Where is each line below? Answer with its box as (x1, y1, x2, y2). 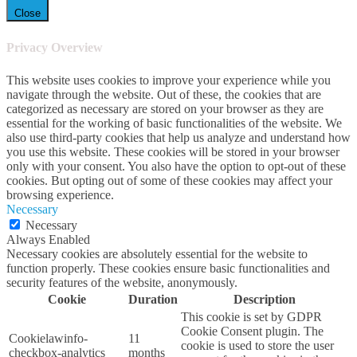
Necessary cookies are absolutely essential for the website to (6, 246, 16, 261)
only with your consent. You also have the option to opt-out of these (6, 159, 346, 173)
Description (243, 292, 296, 306)
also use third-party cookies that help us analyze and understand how (6, 130, 351, 144)
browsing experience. (6, 187, 114, 202)
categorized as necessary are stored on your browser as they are (6, 101, 324, 116)
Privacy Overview (14, 40, 103, 54)
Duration (138, 292, 178, 306)
